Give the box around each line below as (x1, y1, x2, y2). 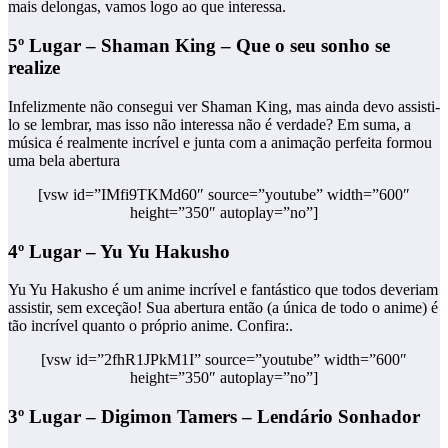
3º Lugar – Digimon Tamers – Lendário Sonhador (8, 406, 420, 428)
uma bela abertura (8, 151, 120, 169)
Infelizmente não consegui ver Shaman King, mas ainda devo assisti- (8, 97, 440, 115)
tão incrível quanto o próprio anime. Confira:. (8, 317, 293, 335)
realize (8, 57, 60, 79)
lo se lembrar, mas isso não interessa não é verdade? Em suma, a (8, 115, 411, 133)
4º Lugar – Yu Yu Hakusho (8, 240, 230, 262)
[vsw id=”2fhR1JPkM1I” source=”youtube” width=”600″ (41, 351, 407, 369)
